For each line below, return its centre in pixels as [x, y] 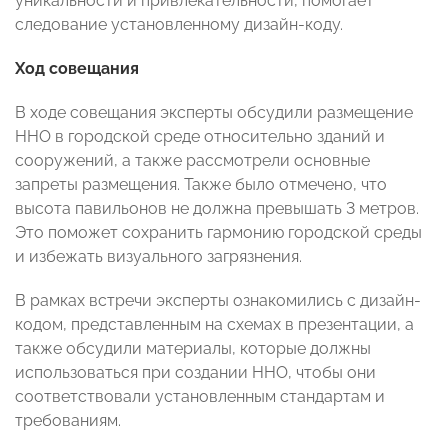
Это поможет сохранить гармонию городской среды [218, 233]
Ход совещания [77, 69]
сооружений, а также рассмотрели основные [192, 161]
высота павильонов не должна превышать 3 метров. [217, 209]
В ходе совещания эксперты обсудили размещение [214, 113]
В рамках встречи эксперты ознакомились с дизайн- [218, 301]
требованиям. [68, 421]
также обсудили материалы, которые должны [193, 349]
